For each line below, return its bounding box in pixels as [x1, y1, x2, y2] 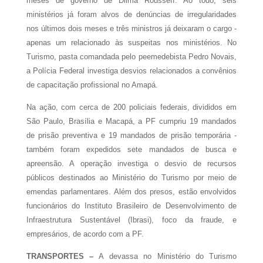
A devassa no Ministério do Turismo [99, 251, 237, 261]
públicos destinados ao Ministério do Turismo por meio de [26, 173, 237, 182]
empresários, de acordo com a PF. [26, 229, 146, 238]
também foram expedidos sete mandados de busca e [26, 144, 237, 154]
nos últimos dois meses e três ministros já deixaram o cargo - [26, 23, 237, 33]
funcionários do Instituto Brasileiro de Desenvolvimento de [26, 201, 237, 210]
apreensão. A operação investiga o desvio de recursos [26, 159, 237, 168]
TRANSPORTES [26, 251, 84, 261]
